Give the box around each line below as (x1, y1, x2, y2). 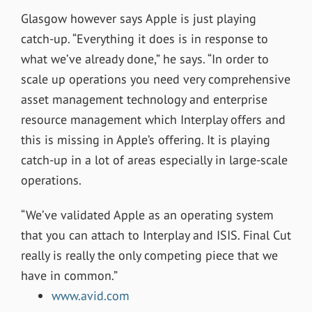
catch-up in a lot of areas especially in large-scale (20, 151, 288, 168)
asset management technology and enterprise (20, 91, 267, 107)
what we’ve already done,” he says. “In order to (20, 50, 269, 67)
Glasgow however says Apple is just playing (20, 10, 256, 26)
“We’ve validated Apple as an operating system (20, 207, 274, 224)
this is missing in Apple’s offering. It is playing (20, 131, 270, 148)
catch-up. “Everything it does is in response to (20, 30, 268, 47)
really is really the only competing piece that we (20, 247, 278, 264)
